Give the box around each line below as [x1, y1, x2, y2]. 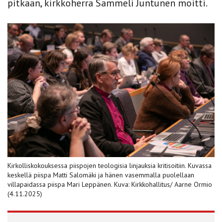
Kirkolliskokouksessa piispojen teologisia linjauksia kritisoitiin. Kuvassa [7, 161, 212, 170]
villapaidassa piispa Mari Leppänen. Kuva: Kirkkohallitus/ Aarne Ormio [7, 179, 212, 189]
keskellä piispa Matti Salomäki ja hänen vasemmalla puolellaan [7, 170, 194, 179]
